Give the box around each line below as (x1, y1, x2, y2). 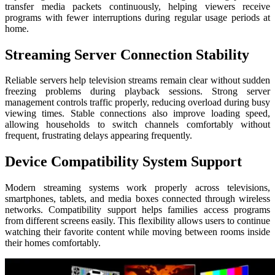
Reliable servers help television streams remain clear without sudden (5, 75, 270, 86)
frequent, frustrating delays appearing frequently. (5, 130, 192, 141)
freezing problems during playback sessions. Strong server (5, 86, 270, 97)
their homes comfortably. (5, 238, 101, 249)
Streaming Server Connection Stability (5, 46, 249, 63)
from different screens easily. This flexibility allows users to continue (5, 215, 270, 227)
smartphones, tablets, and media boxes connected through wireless (5, 193, 270, 204)
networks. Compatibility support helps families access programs (5, 204, 270, 215)
